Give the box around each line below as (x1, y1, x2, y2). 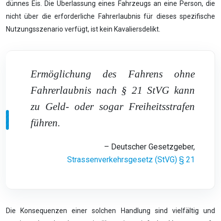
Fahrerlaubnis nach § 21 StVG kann (31, 84, 195, 96)
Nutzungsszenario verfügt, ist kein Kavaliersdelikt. (6, 25, 160, 34)
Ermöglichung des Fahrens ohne (31, 68, 195, 80)
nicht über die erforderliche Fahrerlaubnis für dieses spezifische (6, 12, 215, 21)
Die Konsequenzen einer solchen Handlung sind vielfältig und (6, 207, 215, 215)
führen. (31, 117, 60, 129)
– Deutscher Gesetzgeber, (104, 142, 195, 152)
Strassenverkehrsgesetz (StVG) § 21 (67, 155, 195, 165)
